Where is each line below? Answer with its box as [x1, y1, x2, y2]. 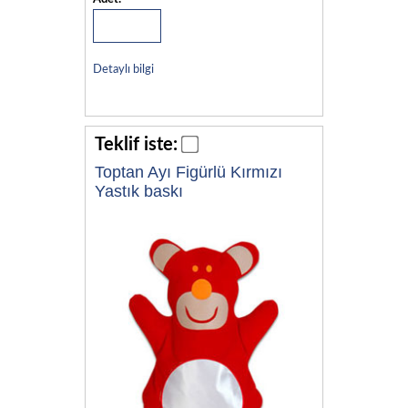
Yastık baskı [95, 182, 183, 201]
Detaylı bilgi [92, 64, 154, 76]
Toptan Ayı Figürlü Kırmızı [95, 163, 282, 182]
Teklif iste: [95, 136, 178, 155]
